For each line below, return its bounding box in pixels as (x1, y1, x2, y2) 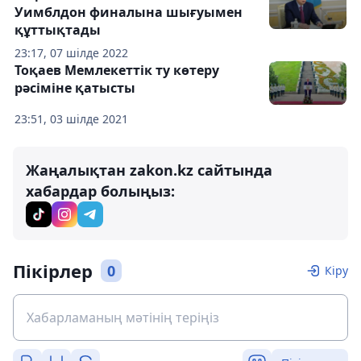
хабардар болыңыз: (26, 181, 175, 201)
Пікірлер (13, 259, 93, 283)
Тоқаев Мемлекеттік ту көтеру (15, 61, 219, 79)
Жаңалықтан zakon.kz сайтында (26, 160, 272, 180)
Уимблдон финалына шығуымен (15, 3, 243, 21)
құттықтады (15, 21, 101, 39)
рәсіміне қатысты (15, 79, 135, 97)
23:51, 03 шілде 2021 (15, 111, 128, 127)
